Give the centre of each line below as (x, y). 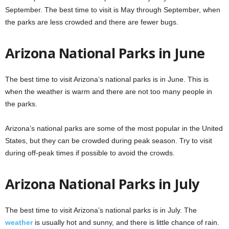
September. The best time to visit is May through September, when (113, 9)
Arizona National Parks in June (105, 53)
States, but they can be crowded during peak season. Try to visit (109, 140)
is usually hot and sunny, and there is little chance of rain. (126, 222)
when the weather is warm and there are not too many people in (109, 91)
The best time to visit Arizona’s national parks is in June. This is (107, 79)
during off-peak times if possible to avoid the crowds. (90, 153)
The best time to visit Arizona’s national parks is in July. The (101, 210)
